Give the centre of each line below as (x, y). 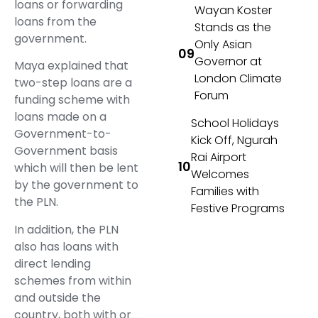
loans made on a (60, 117)
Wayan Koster (234, 11)
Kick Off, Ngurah (235, 141)
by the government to (76, 185)
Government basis (66, 151)
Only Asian (224, 45)
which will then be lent (76, 168)
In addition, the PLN (66, 229)
